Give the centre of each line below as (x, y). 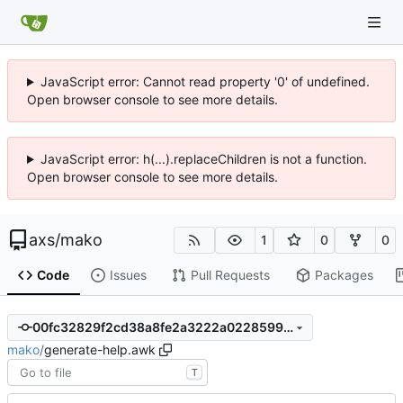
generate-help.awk (100, 349)
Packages (344, 275)
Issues (128, 275)
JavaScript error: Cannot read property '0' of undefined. (205, 81)
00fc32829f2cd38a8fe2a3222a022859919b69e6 (288, 327)
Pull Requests (230, 275)
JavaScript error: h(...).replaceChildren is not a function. (203, 159)
